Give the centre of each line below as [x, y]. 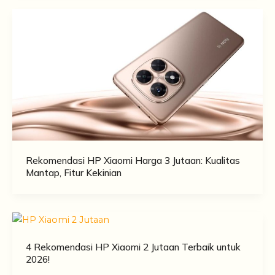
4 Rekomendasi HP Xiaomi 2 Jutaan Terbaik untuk [133, 247]
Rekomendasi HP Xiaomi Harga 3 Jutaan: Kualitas [133, 161]
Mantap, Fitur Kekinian [73, 173]
